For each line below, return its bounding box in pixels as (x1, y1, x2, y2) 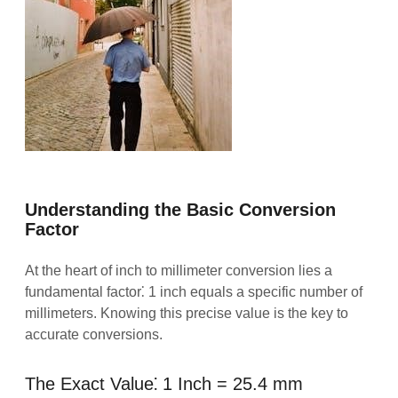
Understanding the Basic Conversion (25, 199, 337, 219)
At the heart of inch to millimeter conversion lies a (25, 262, 333, 278)
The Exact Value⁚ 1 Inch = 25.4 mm (25, 373, 304, 394)
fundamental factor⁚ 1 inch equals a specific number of (25, 283, 363, 299)
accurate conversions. (25, 326, 163, 342)
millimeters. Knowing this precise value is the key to (25, 305, 349, 321)
